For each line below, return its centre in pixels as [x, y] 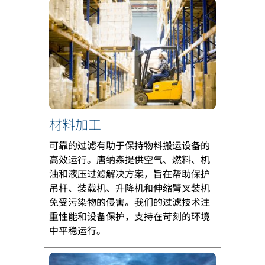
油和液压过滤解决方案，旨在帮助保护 [130, 173]
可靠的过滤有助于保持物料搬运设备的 [130, 145]
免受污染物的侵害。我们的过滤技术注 [130, 201]
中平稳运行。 [77, 230]
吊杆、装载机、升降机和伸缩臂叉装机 [130, 187]
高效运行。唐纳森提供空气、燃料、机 [130, 159]
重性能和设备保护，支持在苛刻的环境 [130, 216]
